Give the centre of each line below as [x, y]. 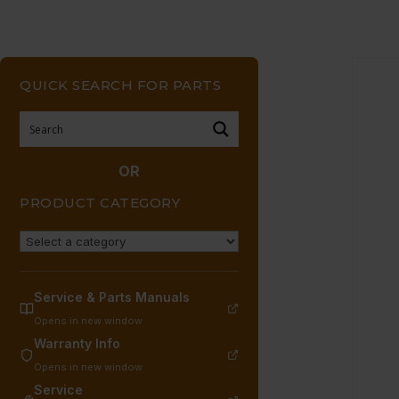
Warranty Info [77, 343]
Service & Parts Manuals [112, 297]
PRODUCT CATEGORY [100, 202]
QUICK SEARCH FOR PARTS [120, 85]
